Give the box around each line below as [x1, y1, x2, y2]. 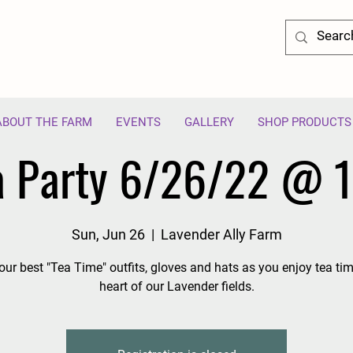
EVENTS [116, 115, 161, 129]
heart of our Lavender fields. [98, 279, 255, 294]
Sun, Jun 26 [71, 226, 145, 243]
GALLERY [184, 115, 234, 129]
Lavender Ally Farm [160, 226, 282, 243]
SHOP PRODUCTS [258, 115, 351, 129]
